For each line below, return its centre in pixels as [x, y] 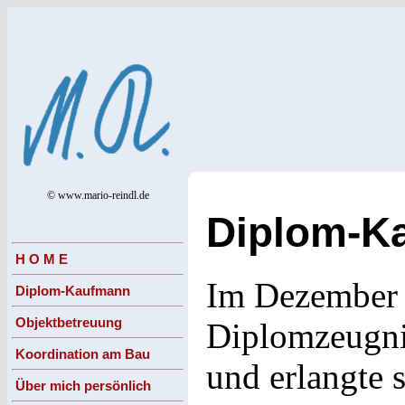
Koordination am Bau [83, 353]
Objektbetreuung [69, 322]
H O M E [42, 259]
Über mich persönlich [83, 385]
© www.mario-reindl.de [98, 195]
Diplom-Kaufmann [73, 290]
